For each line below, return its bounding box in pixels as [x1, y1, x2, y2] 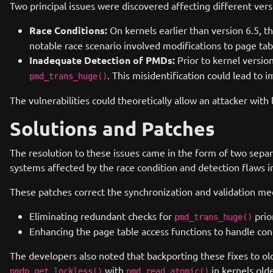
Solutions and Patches [10, 116, 215, 141]
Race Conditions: [29, 24, 107, 37]
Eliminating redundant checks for [29, 210, 174, 222]
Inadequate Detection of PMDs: [29, 54, 175, 66]
